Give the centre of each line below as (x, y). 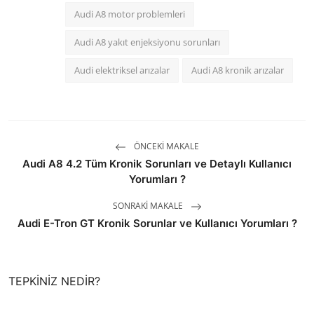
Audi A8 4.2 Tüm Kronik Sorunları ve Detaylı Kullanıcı (157, 164)
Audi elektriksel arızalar (122, 70)
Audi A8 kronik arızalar (238, 70)
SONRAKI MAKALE (149, 206)
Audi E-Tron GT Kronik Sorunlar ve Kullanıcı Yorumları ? (157, 224)
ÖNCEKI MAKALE (165, 146)
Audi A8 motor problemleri (130, 14)
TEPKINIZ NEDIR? (54, 281)
